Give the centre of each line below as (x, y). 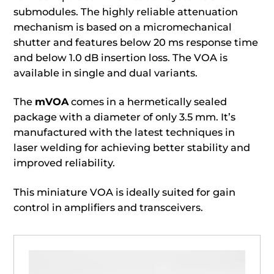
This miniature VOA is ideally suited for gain (125, 192)
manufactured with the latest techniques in (124, 132)
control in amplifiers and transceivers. (109, 207)
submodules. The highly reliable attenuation (126, 11)
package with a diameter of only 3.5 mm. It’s (125, 117)
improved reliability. (65, 163)
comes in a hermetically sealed (148, 102)
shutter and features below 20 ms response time (136, 42)
